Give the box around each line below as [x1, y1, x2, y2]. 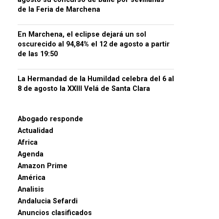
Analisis [18, 185, 44, 194]
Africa [18, 138, 38, 147]
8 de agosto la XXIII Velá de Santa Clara [18, 84, 150, 93]
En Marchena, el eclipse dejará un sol [18, 30, 146, 39]
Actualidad [18, 126, 53, 135]
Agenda [18, 150, 44, 158]
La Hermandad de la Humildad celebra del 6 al [18, 74, 174, 83]
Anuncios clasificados [18, 208, 92, 217]
